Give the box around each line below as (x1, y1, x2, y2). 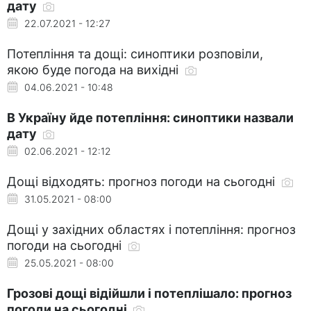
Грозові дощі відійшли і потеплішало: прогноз (7, 285, 292, 301)
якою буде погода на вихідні (7, 62, 182, 77)
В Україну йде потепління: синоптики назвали (7, 110, 294, 125)
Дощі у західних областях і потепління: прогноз (7, 221, 296, 237)
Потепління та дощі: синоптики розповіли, (7, 46, 263, 61)
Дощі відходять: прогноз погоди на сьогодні (7, 174, 278, 189)
